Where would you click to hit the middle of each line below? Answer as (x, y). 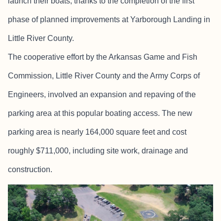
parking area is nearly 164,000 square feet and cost (97, 132)
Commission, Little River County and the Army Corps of (104, 76)
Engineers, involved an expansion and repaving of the (102, 94)
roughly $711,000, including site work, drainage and (98, 151)
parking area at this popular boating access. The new (100, 113)
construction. (30, 169)
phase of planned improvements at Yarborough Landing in (109, 19)
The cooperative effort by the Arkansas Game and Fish (103, 57)
